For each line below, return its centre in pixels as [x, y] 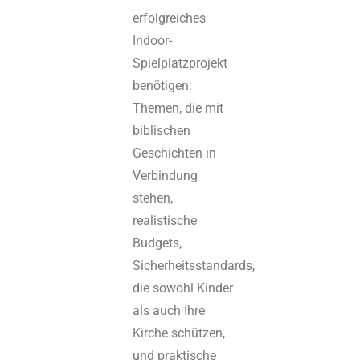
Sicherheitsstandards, [194, 265]
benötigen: [163, 85]
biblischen [162, 130]
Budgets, [157, 243]
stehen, [153, 198]
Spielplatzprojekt [180, 63]
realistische [165, 220]
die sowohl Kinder [183, 288]
